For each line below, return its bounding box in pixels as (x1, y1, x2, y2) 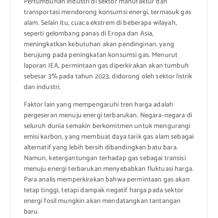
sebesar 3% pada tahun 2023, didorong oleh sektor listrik (23, 71, 193, 83)
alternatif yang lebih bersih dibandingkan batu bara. (23, 142, 178, 154)
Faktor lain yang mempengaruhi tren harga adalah (23, 99, 174, 111)
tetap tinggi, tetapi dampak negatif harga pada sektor (23, 185, 183, 197)
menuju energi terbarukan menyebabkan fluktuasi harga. (23, 163, 194, 175)
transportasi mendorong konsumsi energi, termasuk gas (23, 7, 191, 18)
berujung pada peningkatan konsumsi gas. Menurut (23, 50, 178, 61)
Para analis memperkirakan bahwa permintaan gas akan (23, 174, 190, 186)
